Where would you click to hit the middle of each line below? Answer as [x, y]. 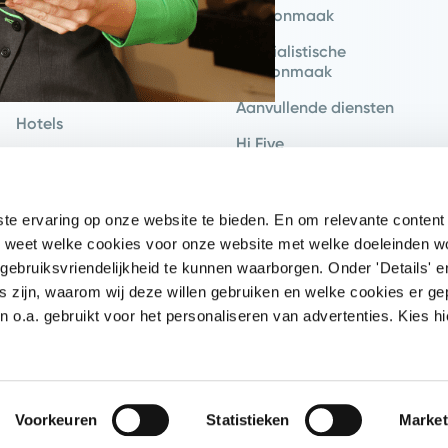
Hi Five [260, 143]
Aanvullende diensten [315, 107]
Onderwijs [52, 87]
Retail [37, 231]
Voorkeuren [55, 419]
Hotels [39, 123]
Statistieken [248, 419]
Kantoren [49, 51]
